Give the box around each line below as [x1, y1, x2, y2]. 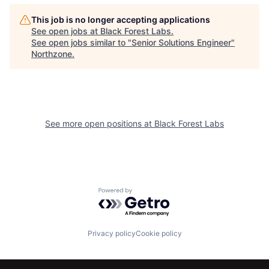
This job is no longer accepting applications [31, 14, 210, 25]
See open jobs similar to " [31, 37, 131, 47]
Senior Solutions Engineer [131, 37, 231, 47]
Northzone [31, 48, 72, 59]
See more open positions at [45, 118, 154, 128]
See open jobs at [31, 25, 100, 36]
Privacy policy [87, 229, 136, 238]
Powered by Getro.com [98, 187, 204, 199]
